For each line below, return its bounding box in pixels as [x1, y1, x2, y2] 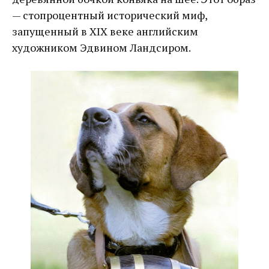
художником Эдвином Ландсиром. [12, 40, 191, 55]
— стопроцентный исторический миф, [12, 7, 207, 22]
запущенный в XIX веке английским [12, 23, 198, 38]
